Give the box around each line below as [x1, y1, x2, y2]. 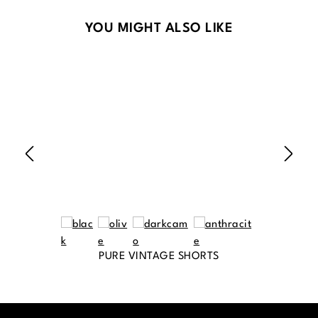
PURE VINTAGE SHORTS [99, 251, 219, 263]
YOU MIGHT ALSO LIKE [84, 22, 234, 35]
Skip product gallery [43, 20, 143, 31]
